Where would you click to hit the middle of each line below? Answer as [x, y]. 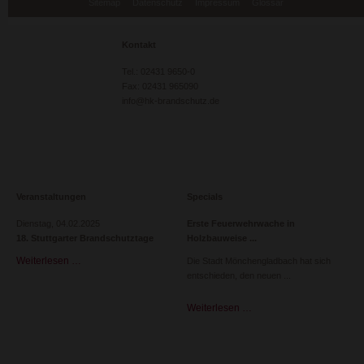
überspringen [45, 9]
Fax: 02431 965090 [160, 86]
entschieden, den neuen [234, 275]
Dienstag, [36, 223]
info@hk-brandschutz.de [171, 101]
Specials [205, 197]
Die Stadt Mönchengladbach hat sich [259, 261]
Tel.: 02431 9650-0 [158, 71]
